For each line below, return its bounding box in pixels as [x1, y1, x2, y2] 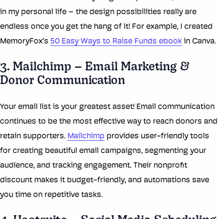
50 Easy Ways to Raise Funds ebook [50, 38, 182, 46]
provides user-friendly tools [105, 132, 209, 141]
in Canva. [182, 38, 218, 46]
